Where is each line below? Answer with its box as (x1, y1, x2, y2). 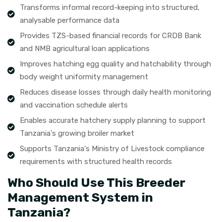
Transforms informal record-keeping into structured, (20, 3, 200, 12)
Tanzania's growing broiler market (20, 129, 134, 138)
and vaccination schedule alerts (20, 101, 128, 110)
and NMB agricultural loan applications (20, 44, 150, 53)
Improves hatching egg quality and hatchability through (20, 59, 211, 68)
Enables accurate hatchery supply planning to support (20, 116, 206, 125)
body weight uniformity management (20, 72, 148, 81)
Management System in (7, 190, 153, 205)
